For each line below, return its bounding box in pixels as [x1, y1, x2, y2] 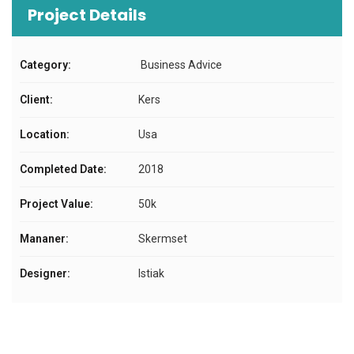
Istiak [138, 266, 164, 280]
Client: [20, 92, 53, 106]
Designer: [20, 266, 70, 280]
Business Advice [138, 58, 222, 71]
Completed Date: [20, 162, 107, 175]
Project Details [28, 3, 146, 26]
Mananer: [20, 232, 69, 245]
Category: [20, 58, 71, 71]
